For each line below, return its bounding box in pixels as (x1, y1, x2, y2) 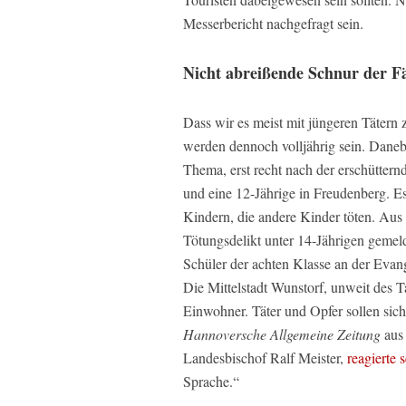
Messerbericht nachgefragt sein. (183, 14, 363, 33)
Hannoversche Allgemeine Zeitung (183, 324, 381, 343)
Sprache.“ (183, 372, 239, 391)
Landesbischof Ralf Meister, (183, 348, 347, 367)
